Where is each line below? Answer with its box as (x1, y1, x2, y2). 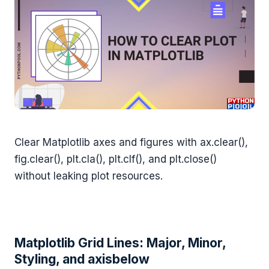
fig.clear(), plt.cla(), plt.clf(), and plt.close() (14, 153, 217, 166)
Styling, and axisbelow (14, 252, 150, 267)
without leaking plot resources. (14, 170, 163, 183)
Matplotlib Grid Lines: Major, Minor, (14, 235, 226, 251)
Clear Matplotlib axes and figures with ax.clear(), (14, 136, 248, 149)
